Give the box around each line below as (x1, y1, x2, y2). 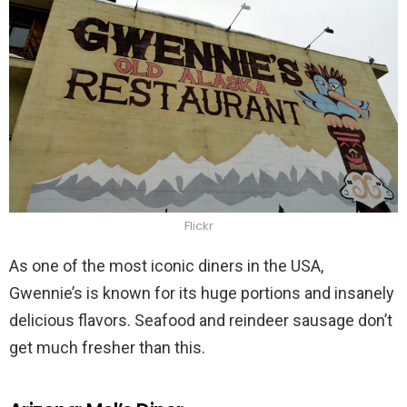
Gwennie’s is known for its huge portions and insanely (9, 283, 394, 303)
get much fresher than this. (9, 337, 205, 357)
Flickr (184, 216, 213, 234)
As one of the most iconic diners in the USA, (9, 255, 323, 275)
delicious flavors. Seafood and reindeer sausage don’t (9, 310, 392, 330)
